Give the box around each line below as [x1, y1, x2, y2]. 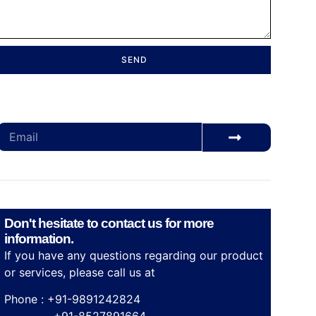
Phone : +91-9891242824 [4, 292, 140, 307]
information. [4, 231, 73, 246]
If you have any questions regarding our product [4, 248, 263, 262]
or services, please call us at [4, 265, 159, 279]
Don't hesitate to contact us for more [4, 215, 214, 231]
